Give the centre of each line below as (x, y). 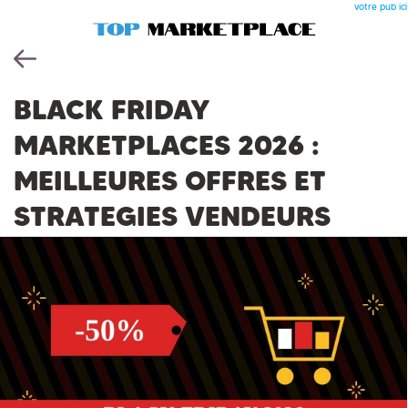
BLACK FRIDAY (112, 110)
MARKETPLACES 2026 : (167, 145)
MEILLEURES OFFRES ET (170, 181)
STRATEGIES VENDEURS (172, 216)
